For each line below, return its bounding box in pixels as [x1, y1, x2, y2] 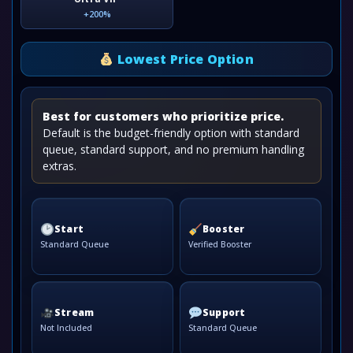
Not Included [40, 322, 92, 334]
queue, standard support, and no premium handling [43, 142, 304, 157]
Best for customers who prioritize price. [43, 109, 284, 124]
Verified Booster [188, 239, 251, 251]
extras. [43, 158, 76, 173]
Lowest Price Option [113, 50, 254, 68]
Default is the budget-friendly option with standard [43, 125, 299, 140]
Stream [54, 306, 94, 319]
